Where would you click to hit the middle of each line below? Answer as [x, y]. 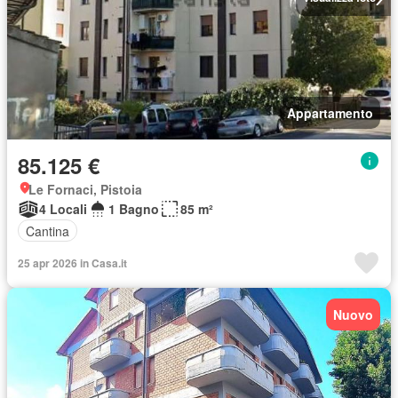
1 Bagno [134, 209]
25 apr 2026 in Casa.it [72, 263]
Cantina [48, 231]
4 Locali [63, 209]
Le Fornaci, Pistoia [85, 189]
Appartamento [330, 113]
